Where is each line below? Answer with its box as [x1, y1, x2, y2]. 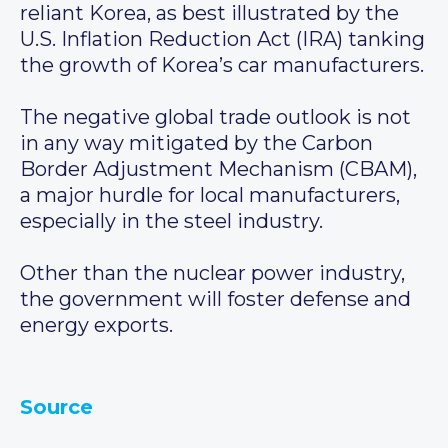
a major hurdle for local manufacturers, [20, 183, 400, 208]
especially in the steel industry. [20, 209, 323, 234]
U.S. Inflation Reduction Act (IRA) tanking [20, 27, 425, 52]
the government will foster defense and [20, 287, 411, 312]
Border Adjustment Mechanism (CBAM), [20, 157, 417, 182]
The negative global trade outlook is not [20, 105, 411, 130]
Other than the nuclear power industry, [20, 261, 405, 286]
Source [20, 395, 93, 420]
